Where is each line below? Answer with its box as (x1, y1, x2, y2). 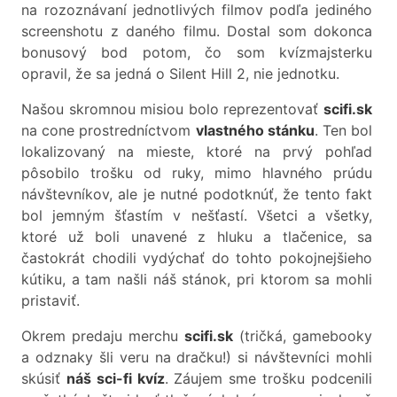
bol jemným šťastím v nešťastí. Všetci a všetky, (21, 206, 372, 225)
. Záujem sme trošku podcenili (164, 370, 373, 388)
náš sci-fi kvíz (66, 370, 165, 388)
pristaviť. (21, 292, 80, 310)
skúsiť (21, 370, 66, 388)
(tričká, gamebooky (233, 327, 372, 346)
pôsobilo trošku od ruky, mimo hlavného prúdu (21, 164, 372, 183)
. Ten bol (314, 121, 373, 140)
